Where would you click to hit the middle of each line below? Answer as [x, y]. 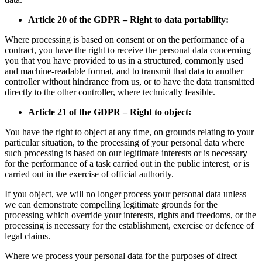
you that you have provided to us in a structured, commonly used [124, 61]
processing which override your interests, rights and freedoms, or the [130, 215]
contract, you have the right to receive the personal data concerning [128, 50]
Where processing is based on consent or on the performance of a [125, 40]
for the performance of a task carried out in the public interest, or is [127, 164]
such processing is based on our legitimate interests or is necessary [126, 153]
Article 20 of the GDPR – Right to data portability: [128, 20]
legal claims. [27, 236]
